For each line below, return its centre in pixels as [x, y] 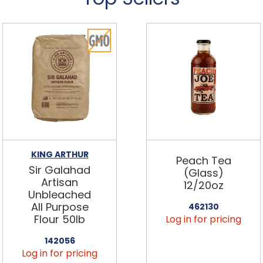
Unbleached [60, 194]
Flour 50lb [60, 219]
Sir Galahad [60, 170]
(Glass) [203, 173]
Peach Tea [203, 160]
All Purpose [60, 207]
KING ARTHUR [60, 154]
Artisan [60, 182]
